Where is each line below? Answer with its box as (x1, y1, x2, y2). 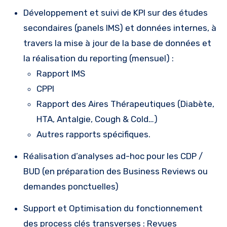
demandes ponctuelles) (23, 181, 119, 192)
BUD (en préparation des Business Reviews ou (23, 166, 208, 176)
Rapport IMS (36, 68, 87, 79)
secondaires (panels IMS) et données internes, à (23, 22, 216, 33)
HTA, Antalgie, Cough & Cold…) (36, 113, 158, 124)
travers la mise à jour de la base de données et (23, 37, 211, 48)
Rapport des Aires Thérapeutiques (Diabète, (36, 98, 214, 109)
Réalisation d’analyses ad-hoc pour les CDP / (23, 150, 203, 161)
